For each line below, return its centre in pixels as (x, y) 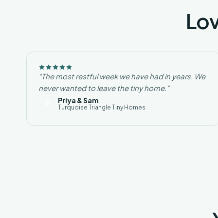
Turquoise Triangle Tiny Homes (101, 107)
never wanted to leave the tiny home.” (104, 88)
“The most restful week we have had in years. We (122, 76)
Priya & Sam (78, 100)
